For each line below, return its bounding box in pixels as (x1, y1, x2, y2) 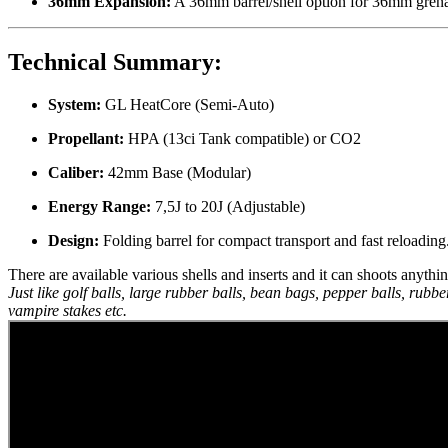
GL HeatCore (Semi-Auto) (101, 95, 274, 113)
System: (48, 95, 101, 113)
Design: (48, 231, 99, 249)
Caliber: (48, 163, 104, 181)
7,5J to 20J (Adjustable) (151, 197, 305, 215)
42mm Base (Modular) (104, 163, 251, 181)
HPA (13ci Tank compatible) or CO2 (124, 129, 361, 147)
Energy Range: (48, 197, 151, 215)
